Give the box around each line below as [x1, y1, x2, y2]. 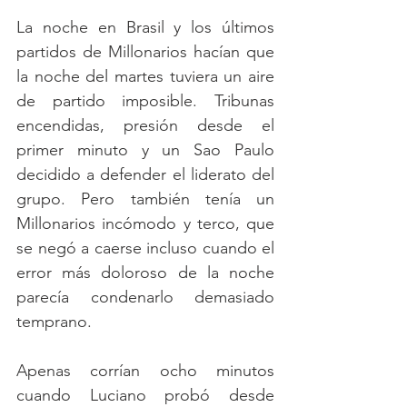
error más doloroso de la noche [16, 263, 274, 283]
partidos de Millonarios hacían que [16, 42, 274, 63]
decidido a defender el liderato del [16, 164, 274, 185]
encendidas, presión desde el [16, 115, 274, 136]
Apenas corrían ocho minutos [16, 361, 274, 382]
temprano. [16, 312, 92, 333]
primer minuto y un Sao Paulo [16, 140, 274, 161]
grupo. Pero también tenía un [16, 189, 274, 210]
